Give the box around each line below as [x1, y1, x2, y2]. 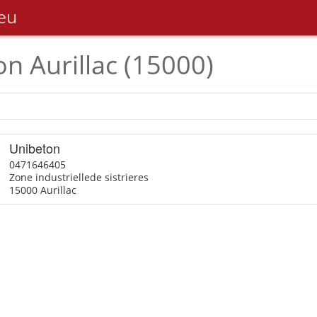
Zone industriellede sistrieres [8, 171, 149, 184]
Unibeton [8, 139, 60, 157]
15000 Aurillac [8, 183, 76, 197]
